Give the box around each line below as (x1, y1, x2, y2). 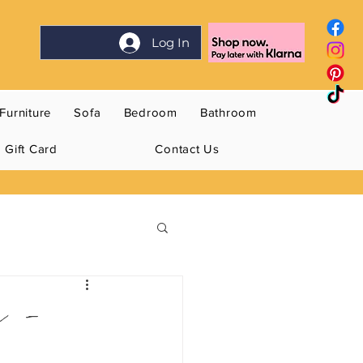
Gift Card (5, 142, 58, 156)
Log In (152, 35, 190, 50)
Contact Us (155, 142, 220, 156)
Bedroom (123, 105, 177, 120)
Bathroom (199, 105, 257, 120)
